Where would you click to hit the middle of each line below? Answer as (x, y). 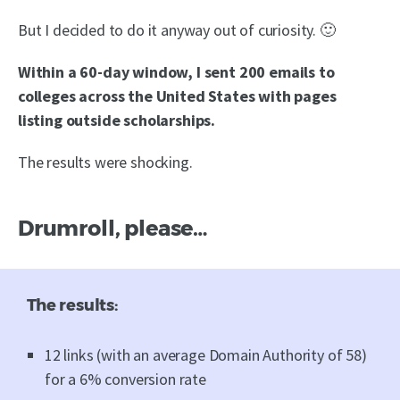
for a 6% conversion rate (125, 379)
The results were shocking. (105, 162)
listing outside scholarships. (117, 120)
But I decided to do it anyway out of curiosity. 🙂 (177, 29)
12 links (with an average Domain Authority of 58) (206, 354)
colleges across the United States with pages (177, 96)
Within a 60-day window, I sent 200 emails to (176, 71)
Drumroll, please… (113, 228)
